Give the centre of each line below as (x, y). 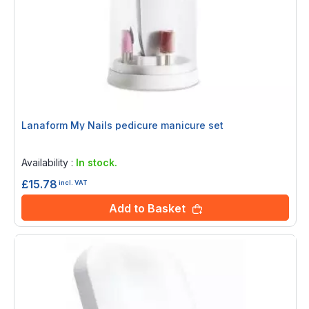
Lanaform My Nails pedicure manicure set (122, 125)
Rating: (39, 144)
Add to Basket (147, 208)
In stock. (97, 162)
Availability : (49, 162)
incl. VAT (73, 183)
